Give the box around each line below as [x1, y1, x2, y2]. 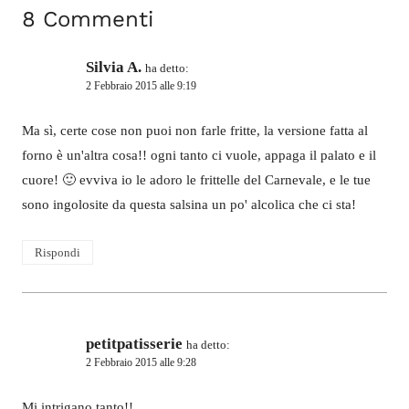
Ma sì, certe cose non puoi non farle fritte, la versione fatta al [22, 123, 368, 139]
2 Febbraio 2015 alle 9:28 [86, 355, 196, 369]
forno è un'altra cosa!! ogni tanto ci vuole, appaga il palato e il [22, 148, 376, 163]
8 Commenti [22, 5, 153, 32]
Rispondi [34, 246, 80, 259]
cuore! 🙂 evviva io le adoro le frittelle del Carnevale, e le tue [22, 173, 371, 188]
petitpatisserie [86, 334, 183, 352]
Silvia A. [86, 58, 142, 76]
